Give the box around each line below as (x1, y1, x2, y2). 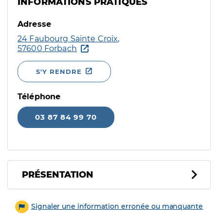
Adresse (18, 19, 52, 29)
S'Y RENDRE (36, 68, 82, 75)
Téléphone (18, 92, 61, 101)
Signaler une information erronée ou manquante (31, 202, 203, 211)
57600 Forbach (18, 44, 77, 53)
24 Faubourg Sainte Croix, (18, 34, 120, 43)
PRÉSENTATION (22, 169, 93, 180)
